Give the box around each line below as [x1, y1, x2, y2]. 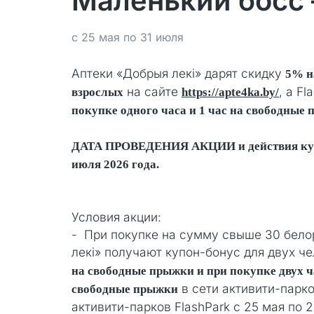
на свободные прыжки [71, 264, 194, 278]
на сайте [123, 83, 182, 99]
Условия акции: [71, 209, 161, 224]
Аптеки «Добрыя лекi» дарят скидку [71, 65, 285, 81]
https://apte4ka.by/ [182, 85, 279, 99]
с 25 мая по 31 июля [71, 29, 184, 44]
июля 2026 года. [71, 157, 159, 171]
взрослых [71, 85, 123, 99]
